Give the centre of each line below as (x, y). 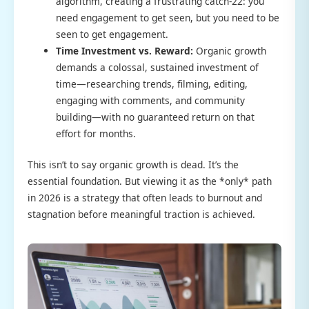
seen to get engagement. (112, 34)
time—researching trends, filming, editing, (152, 83)
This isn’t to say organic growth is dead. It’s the (133, 164)
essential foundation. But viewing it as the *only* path (150, 181)
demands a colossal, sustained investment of (158, 67)
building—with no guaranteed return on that (156, 117)
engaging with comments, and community (151, 100)
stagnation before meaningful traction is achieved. (141, 214)
